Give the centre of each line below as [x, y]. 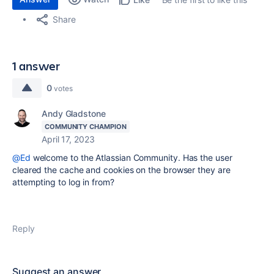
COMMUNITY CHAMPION [86, 127]
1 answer [36, 66]
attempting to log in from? [63, 182]
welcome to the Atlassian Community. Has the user [131, 157]
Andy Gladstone [74, 113]
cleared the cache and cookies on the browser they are [121, 170]
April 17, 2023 [68, 139]
